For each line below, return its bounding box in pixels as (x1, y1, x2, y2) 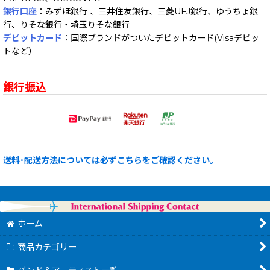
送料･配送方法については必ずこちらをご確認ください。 (3, 155, 218, 166)
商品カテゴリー (17, 242, 77, 253)
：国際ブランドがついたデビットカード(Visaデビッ (62, 32, 259, 43)
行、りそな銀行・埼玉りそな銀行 (3, 19, 130, 30)
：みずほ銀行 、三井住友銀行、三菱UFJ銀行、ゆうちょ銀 (37, 5, 258, 17)
